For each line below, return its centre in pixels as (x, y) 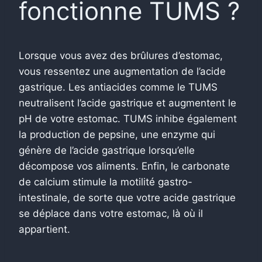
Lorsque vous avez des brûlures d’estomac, (121, 55)
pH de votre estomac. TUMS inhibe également (128, 118)
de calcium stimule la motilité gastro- (106, 182)
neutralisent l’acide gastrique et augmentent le (127, 103)
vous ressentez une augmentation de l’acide (122, 71)
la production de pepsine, (78, 134)
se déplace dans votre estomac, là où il (111, 213)
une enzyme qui (177, 134)
